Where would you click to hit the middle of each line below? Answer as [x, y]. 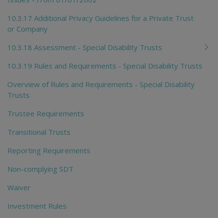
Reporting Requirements [49, 150]
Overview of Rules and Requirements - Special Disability [101, 84]
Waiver [19, 187]
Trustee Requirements [46, 113]
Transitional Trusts [39, 132]
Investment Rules [37, 206]
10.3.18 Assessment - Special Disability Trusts [85, 47]
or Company [27, 28]
